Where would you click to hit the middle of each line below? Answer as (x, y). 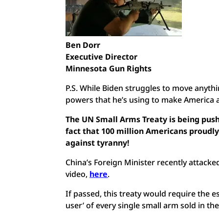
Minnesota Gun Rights (109, 68)
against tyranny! (98, 142)
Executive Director (102, 56)
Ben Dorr (83, 45)
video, (78, 174)
